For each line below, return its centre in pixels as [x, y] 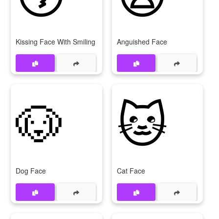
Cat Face [131, 171]
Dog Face [31, 171]
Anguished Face [142, 42]
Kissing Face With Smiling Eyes [64, 42]
